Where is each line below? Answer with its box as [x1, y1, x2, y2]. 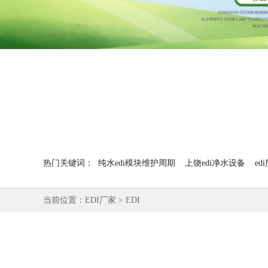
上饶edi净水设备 [185, 159, 245, 167]
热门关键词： [43, 159, 93, 167]
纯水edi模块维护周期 [98, 159, 175, 167]
